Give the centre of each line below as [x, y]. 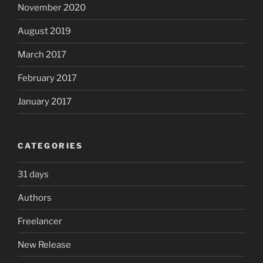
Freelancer [40, 221]
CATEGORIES [50, 145]
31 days [33, 174]
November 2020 [52, 8]
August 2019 [44, 31]
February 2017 [47, 78]
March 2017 [42, 55]
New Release [44, 245]
